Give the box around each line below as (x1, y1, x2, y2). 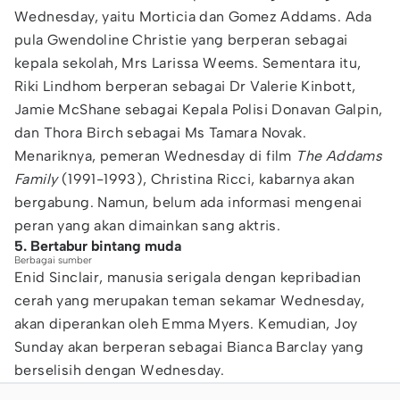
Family (14, 171, 58, 187)
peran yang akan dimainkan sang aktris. (14, 217, 281, 234)
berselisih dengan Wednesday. (14, 362, 225, 379)
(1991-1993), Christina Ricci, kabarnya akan (57, 171, 355, 187)
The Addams (296, 147, 383, 164)
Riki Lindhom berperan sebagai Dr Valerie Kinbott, (14, 78, 356, 95)
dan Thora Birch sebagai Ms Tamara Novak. (14, 124, 306, 141)
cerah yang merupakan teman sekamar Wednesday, (14, 292, 364, 309)
